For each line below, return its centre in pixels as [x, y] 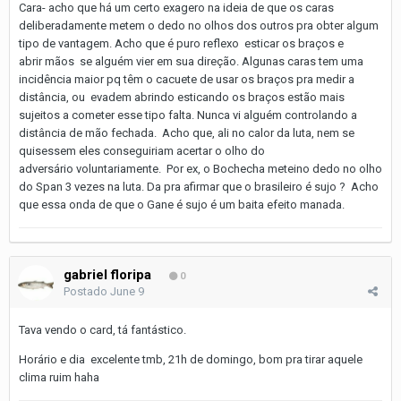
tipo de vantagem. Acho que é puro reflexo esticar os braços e [181, 43]
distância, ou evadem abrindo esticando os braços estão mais [182, 97]
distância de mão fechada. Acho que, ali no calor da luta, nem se [187, 132]
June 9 [127, 291]
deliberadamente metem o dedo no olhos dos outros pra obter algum [199, 25]
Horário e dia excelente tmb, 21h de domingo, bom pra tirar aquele [191, 359]
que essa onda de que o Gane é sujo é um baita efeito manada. [183, 204]
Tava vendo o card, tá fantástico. [102, 329]
